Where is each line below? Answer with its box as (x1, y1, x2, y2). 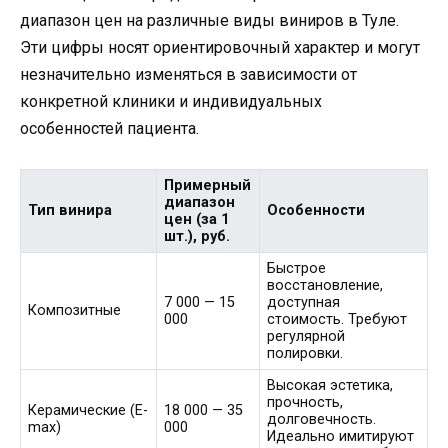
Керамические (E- (28, 401, 149, 419)
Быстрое (267, 259, 327, 277)
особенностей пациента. (20, 118, 199, 138)
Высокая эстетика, (267, 376, 394, 394)
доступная (267, 293, 341, 311)
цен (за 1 (164, 210, 230, 228)
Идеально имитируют (267, 427, 415, 445)
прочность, (267, 393, 344, 411)
